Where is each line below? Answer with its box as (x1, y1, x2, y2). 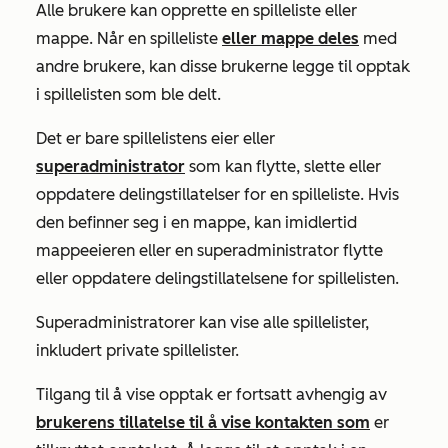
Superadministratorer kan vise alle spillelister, (36, 313, 369, 332)
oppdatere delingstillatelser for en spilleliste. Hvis (36, 185, 399, 204)
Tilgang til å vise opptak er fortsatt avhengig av (36, 385, 387, 404)
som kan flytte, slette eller (185, 157, 381, 176)
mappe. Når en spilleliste (36, 29, 222, 48)
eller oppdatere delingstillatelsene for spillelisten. (36, 269, 399, 288)
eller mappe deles (222, 29, 359, 48)
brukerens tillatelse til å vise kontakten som (36, 413, 370, 432)
